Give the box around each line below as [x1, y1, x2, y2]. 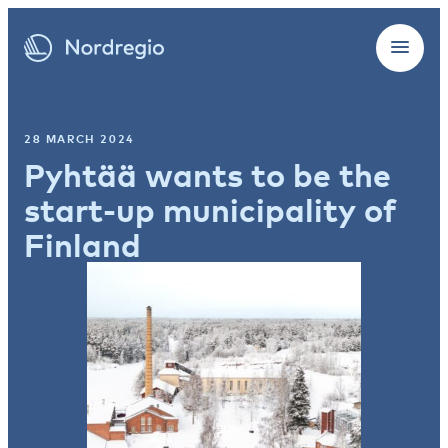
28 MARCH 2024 [24, 132, 135, 145]
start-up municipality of [24, 190, 397, 229]
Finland [24, 225, 141, 264]
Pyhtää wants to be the [24, 155, 391, 194]
